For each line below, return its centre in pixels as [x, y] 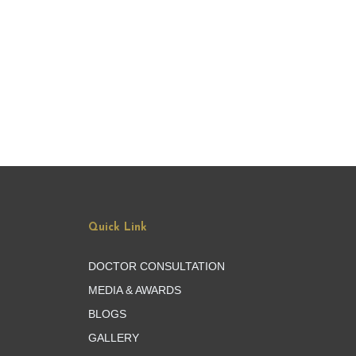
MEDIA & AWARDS [135, 290]
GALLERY [114, 337]
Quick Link [118, 227]
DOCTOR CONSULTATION [157, 266]
